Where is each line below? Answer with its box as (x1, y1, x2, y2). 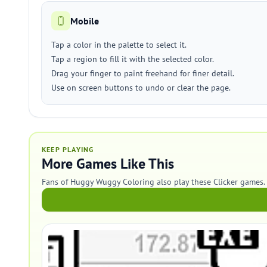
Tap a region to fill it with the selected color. (51, 54, 214, 64)
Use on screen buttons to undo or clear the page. (51, 82, 231, 93)
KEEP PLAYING (42, 145, 94, 154)
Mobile (70, 15, 99, 27)
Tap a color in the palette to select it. (51, 39, 187, 50)
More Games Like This (42, 154, 174, 173)
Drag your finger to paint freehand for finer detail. (51, 68, 234, 79)
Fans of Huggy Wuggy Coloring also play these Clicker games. (42, 176, 265, 187)
